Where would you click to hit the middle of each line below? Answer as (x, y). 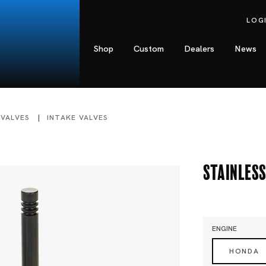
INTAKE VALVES (77, 118)
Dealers (199, 49)
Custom (149, 49)
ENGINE (225, 228)
